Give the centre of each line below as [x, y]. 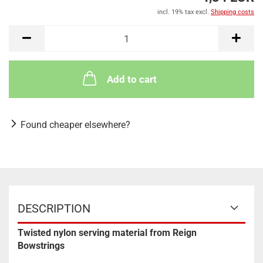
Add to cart [131, 79]
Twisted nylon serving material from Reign [107, 233]
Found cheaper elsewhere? [75, 125]
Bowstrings [41, 246]
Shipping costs [232, 12]
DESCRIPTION [54, 208]
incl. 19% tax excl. [184, 12]
